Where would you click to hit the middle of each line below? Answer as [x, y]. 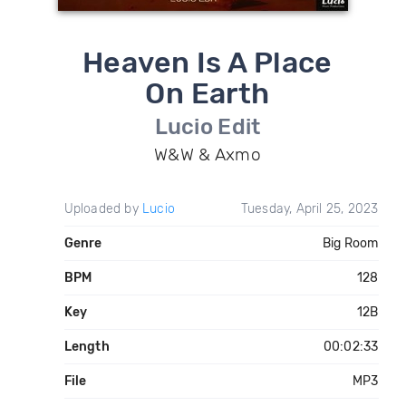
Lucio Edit [208, 127]
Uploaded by [103, 209]
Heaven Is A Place [208, 63]
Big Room [350, 243]
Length [87, 347]
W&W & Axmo [208, 155]
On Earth [208, 93]
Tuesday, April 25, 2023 [309, 209]
